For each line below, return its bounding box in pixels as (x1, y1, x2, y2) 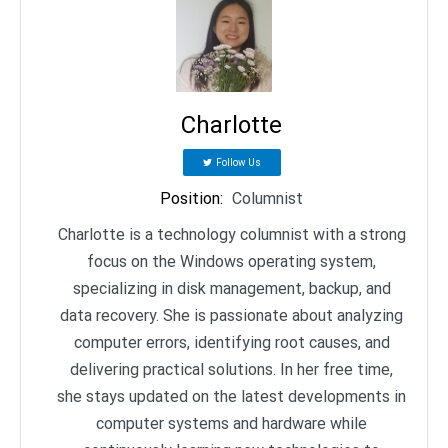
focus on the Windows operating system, (87, 252, 376, 272)
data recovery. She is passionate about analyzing (60, 306, 403, 326)
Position (160, 189, 220, 209)
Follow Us (215, 157, 261, 169)
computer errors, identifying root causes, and (73, 333, 390, 353)
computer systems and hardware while (96, 414, 367, 434)
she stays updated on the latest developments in (57, 387, 406, 407)
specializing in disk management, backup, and (72, 279, 391, 299)
